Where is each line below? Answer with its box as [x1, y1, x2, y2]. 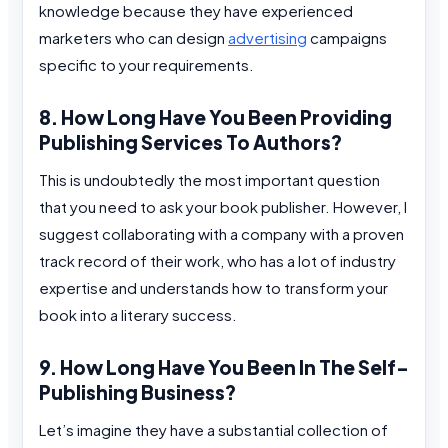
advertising [228, 28, 307, 48]
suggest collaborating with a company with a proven [39, 224, 404, 244]
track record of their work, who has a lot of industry [39, 251, 396, 271]
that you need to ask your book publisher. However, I [39, 197, 407, 217]
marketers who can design [39, 28, 228, 48]
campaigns [307, 28, 387, 48]
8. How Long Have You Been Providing [39, 104, 392, 129]
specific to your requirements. [39, 55, 254, 75]
